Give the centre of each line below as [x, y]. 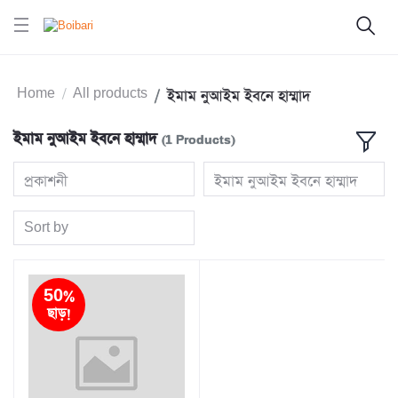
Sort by [47, 227]
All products [110, 94]
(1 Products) [198, 141]
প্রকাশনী [46, 181]
